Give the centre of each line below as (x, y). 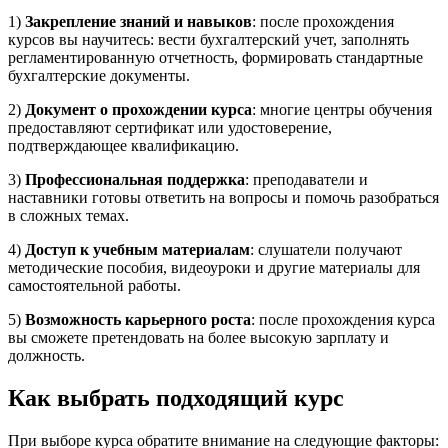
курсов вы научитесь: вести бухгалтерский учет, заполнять (208, 40)
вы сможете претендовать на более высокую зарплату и (198, 338)
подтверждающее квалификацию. (123, 146)
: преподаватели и (306, 180)
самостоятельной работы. (94, 286)
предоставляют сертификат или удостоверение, (170, 128)
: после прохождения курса (343, 320)
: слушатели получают (326, 250)
